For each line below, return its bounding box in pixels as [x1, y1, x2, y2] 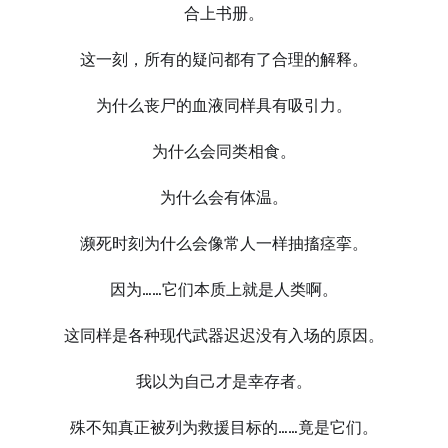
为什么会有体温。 [160, 188, 288, 207]
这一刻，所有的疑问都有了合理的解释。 [80, 50, 368, 69]
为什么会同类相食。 [152, 142, 296, 161]
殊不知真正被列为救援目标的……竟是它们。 [70, 418, 378, 437]
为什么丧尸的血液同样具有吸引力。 [96, 96, 352, 115]
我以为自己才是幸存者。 [136, 372, 312, 391]
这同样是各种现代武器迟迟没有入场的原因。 [64, 326, 384, 345]
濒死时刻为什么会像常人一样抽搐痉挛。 [80, 234, 368, 253]
